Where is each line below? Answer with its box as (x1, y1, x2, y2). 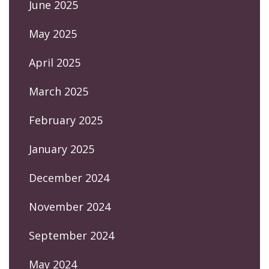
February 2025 (29, 112, 103, 127)
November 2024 (29, 199, 110, 214)
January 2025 (29, 141, 94, 156)
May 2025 (29, 26, 77, 41)
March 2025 (29, 83, 88, 98)
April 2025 (29, 55, 80, 70)
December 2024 (29, 170, 109, 185)
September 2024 (29, 228, 114, 243)
